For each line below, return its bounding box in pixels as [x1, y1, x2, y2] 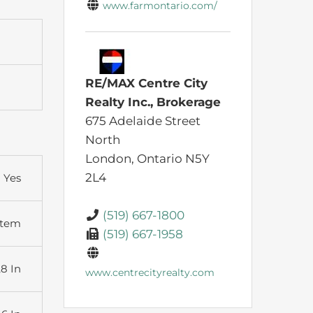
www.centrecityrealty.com [85, 266, 214, 278]
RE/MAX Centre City [85, 75, 208, 90]
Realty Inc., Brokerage [85, 94, 221, 109]
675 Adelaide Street [85, 113, 201, 128]
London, [85, 151, 137, 166]
